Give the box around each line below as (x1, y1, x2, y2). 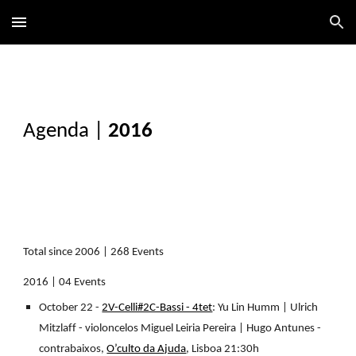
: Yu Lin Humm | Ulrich (212, 302, 319, 314)
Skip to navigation (244, 22, 343, 37)
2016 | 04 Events (23, 277, 106, 288)
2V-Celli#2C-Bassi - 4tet (102, 302, 213, 314)
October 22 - (39, 302, 103, 314)
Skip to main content (13, 22, 126, 37)
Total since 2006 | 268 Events (23, 246, 164, 258)
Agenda (23, 121, 90, 142)
